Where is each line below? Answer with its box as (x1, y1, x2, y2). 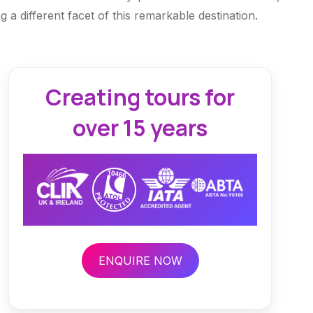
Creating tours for (45, 81, 235, 112)
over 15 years (73, 112, 208, 143)
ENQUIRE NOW (98, 253, 182, 268)
